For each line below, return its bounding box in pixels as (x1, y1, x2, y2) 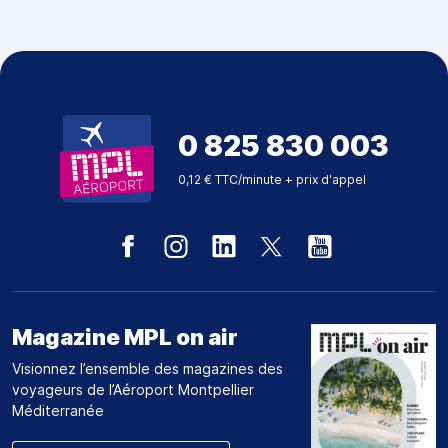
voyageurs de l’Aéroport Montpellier (12, 381, 255, 399)
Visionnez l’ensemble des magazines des (12, 360, 284, 378)
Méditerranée (12, 402, 105, 420)
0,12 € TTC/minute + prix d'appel (177, 171, 366, 187)
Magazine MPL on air (12, 324, 239, 351)
